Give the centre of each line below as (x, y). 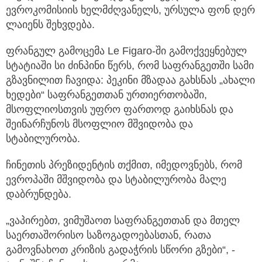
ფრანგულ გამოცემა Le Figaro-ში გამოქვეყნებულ (126, 51)
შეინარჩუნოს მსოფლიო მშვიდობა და (99, 124)
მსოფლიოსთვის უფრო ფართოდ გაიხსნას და (120, 109)
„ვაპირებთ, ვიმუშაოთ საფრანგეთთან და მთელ (123, 220)
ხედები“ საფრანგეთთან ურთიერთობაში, (106, 94)
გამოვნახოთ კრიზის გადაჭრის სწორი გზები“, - (120, 249)
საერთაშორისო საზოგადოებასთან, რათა (108, 235)
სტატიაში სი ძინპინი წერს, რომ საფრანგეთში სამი (130, 65)
